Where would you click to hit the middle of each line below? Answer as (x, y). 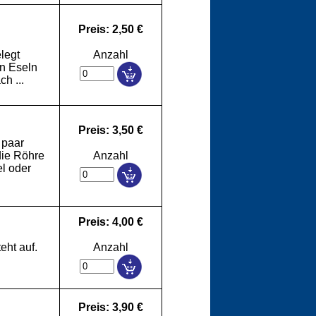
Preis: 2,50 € (111, 29)
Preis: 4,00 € (111, 222)
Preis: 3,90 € (111, 307)
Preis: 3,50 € (111, 130)
